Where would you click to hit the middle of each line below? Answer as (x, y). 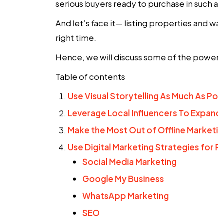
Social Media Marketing (129, 162)
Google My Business (123, 179)
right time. (76, 37)
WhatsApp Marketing (126, 196)
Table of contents (90, 76)
